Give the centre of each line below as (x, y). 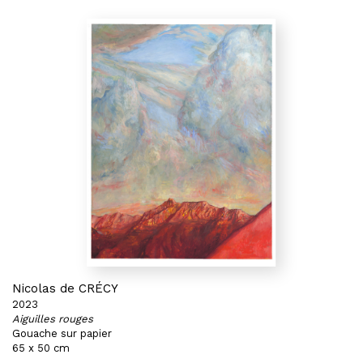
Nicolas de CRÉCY (65, 288)
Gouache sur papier (62, 333)
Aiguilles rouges (53, 319)
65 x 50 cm (41, 348)
